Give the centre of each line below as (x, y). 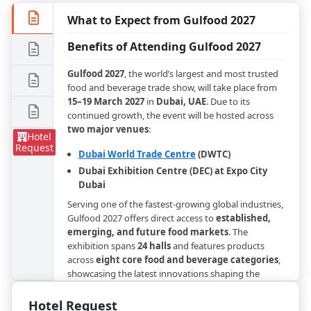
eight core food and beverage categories (187, 260)
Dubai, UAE (181, 101)
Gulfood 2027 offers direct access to (142, 218)
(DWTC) (213, 154)
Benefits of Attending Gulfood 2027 (164, 47)
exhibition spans (102, 246)
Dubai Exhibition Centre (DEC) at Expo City (173, 171)
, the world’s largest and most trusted (201, 74)
